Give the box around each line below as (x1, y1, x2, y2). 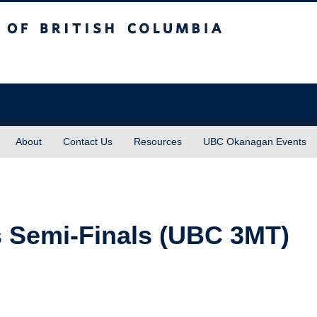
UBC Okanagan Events (203, 136, 306, 147)
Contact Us (63, 136, 113, 147)
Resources (134, 136, 182, 147)
